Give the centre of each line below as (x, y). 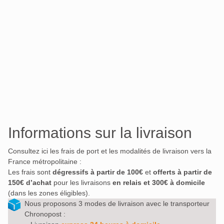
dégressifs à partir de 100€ (98, 172)
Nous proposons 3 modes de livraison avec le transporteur (117, 204)
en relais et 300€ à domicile (159, 183)
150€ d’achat (31, 183)
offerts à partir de (182, 172)
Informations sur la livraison (100, 133)
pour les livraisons (83, 183)
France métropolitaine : (45, 162)
